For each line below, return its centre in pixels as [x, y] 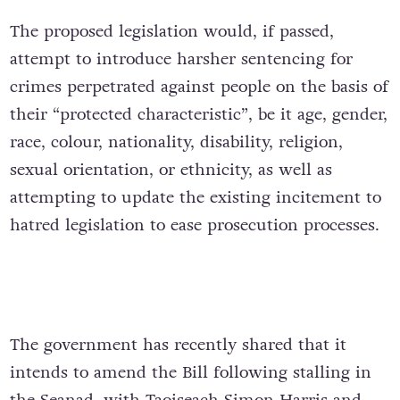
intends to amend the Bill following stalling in [190, 372]
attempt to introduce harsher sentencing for [181, 59]
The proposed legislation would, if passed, [171, 32]
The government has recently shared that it [178, 344]
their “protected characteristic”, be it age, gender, [198, 115]
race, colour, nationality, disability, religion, [176, 142]
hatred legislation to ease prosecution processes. [197, 225]
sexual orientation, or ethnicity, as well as [171, 170]
